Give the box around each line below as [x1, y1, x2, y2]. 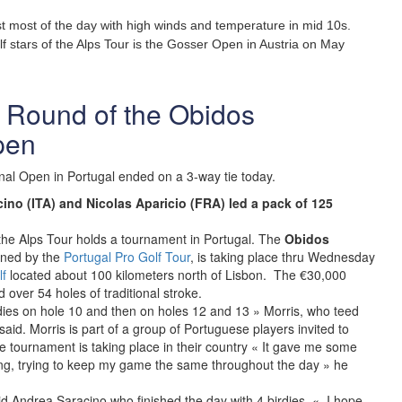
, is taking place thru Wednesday [190, 248, 375, 266]
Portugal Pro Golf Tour [64, 248, 190, 266]
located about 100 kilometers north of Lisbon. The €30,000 [6, 266, 346, 284]
